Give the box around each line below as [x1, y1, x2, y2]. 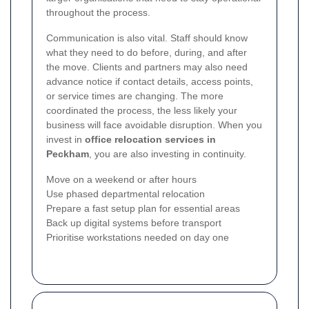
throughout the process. [46, 7, 150, 19]
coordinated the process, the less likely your [46, 105, 237, 117]
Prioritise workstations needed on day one [46, 232, 229, 243]
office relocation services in [85, 134, 216, 146]
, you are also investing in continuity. [89, 148, 246, 160]
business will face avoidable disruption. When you [46, 119, 262, 131]
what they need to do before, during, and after [46, 47, 247, 59]
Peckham [46, 148, 89, 160]
